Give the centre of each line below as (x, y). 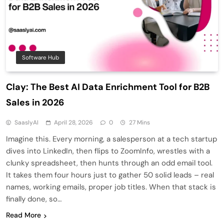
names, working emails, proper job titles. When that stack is (111, 187)
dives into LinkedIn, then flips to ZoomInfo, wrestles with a (108, 151)
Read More (23, 215)
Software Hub (40, 58)
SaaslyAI (26, 123)
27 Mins (139, 123)
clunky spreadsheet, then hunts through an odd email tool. (109, 163)
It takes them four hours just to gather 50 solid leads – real (110, 175)
